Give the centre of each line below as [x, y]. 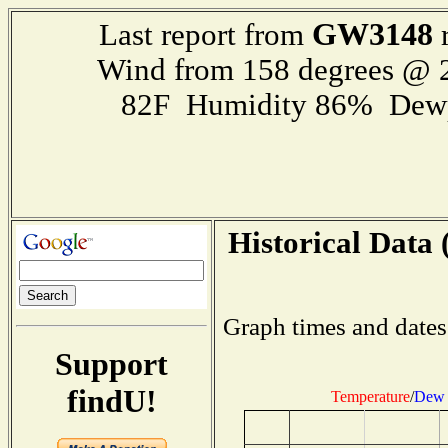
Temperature [370, 396]
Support [111, 363]
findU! [111, 400]
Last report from [205, 35]
